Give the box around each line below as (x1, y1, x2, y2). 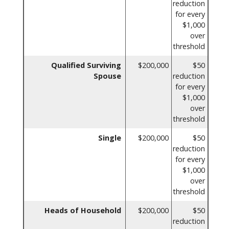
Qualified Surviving (51, 60, 121, 70)
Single (98, 132, 121, 143)
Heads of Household (44, 205, 121, 215)
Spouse (94, 71, 121, 81)
